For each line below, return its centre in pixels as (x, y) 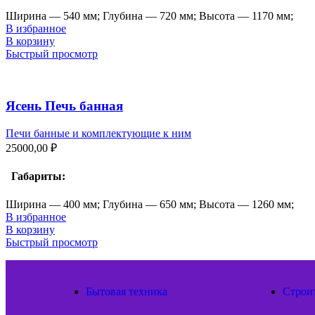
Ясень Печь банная (64, 106)
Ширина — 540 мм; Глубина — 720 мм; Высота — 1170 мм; (149, 15)
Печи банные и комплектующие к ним (98, 133)
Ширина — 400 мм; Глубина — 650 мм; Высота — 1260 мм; (150, 204)
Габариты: (36, 176)
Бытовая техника (127, 291)
